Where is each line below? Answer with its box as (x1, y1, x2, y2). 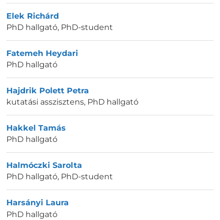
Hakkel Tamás (6, 123, 66, 133)
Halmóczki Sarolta (6, 161, 82, 170)
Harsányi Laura (6, 198, 69, 208)
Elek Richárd (6, 11, 59, 21)
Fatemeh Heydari (6, 48, 78, 58)
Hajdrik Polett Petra (6, 85, 89, 95)
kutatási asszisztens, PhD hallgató (6, 97, 138, 107)
